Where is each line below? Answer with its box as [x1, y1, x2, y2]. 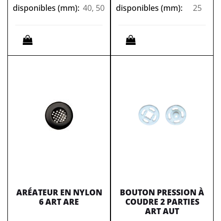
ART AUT [145, 206, 179, 217]
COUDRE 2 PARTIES [125, 196, 199, 207]
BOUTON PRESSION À [120, 187, 204, 198]
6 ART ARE [39, 196, 79, 207]
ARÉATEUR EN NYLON [16, 187, 102, 198]
